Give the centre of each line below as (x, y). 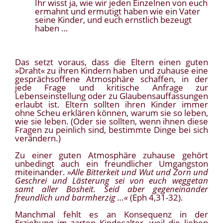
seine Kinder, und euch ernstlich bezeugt (113, 20)
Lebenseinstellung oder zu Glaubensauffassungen (111, 96)
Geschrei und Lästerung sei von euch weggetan (111, 181)
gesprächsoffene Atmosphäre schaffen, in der (111, 79)
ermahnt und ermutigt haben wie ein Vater (117, 11)
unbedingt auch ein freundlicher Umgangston (111, 164)
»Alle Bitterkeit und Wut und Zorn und (138, 172)
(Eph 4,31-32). (156, 198)
